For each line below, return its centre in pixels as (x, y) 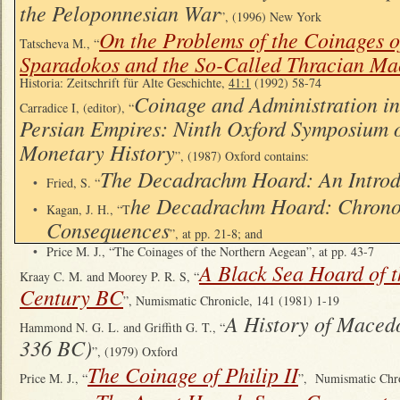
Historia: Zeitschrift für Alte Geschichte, (124, 82)
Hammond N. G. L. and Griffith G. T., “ (122, 327)
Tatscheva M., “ (59, 43)
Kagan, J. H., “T (88, 209)
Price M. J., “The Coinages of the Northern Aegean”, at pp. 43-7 (210, 251)
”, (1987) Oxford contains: (242, 155)
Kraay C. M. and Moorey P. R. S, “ (109, 276)
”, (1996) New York (271, 16)
